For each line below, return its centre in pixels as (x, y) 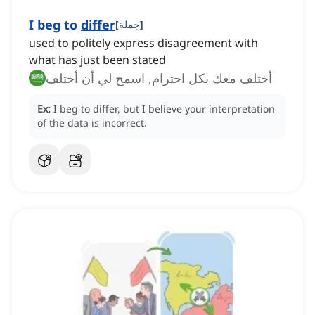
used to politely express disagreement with (143, 43)
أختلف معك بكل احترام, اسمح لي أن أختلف (159, 78)
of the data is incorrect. (92, 123)
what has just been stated (97, 60)
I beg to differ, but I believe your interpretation (164, 109)
